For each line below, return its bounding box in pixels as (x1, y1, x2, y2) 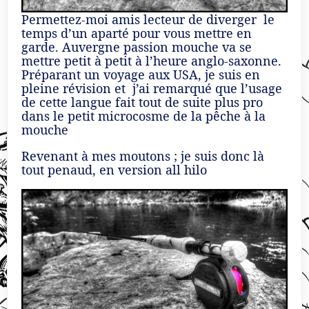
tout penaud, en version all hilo (21, 161, 207, 178)
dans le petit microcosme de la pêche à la (21, 108, 266, 124)
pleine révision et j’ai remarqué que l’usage (21, 80, 282, 97)
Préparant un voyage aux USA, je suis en (21, 66, 260, 83)
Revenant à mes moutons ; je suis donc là (21, 148, 264, 164)
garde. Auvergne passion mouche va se (21, 39, 252, 55)
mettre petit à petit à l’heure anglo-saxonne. (21, 52, 281, 69)
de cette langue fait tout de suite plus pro (21, 94, 263, 110)
